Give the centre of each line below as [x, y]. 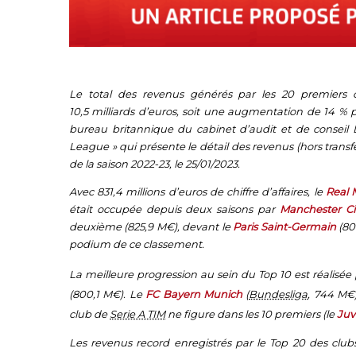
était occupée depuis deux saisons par [174, 209]
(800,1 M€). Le [108, 294]
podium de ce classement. [137, 244]
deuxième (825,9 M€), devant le [151, 226]
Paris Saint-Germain [284, 226]
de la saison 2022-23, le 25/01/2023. [155, 163]
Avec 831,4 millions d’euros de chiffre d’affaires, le [197, 191]
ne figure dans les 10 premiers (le [251, 314]
